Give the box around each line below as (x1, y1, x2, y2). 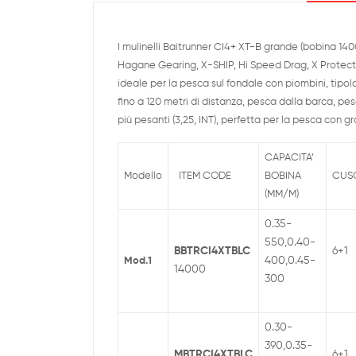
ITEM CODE (174, 171, 231, 182)
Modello (124, 171, 162, 182)
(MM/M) (265, 189, 299, 200)
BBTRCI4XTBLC (174, 246, 250, 257)
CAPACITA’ (265, 153, 314, 164)
